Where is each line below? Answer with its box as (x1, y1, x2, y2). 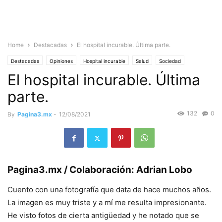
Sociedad (159, 58, 181, 64)
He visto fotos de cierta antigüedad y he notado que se (7, 211, 199, 221)
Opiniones (50, 58, 73, 64)
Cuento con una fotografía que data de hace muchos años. (7, 185, 211, 195)
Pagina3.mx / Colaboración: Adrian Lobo (7, 164, 192, 176)
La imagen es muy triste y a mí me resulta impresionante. (7, 198, 207, 208)
